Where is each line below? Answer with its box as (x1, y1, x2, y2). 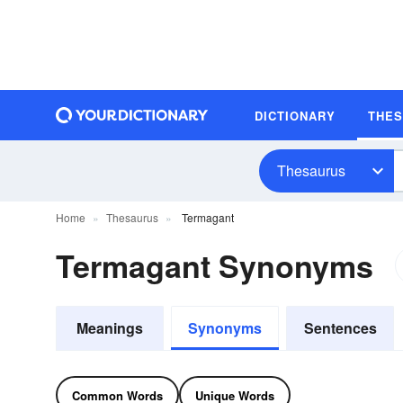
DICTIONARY (255, 106, 336, 124)
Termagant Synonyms (56, 244, 373, 287)
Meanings (76, 318, 143, 338)
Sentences (303, 318, 377, 338)
